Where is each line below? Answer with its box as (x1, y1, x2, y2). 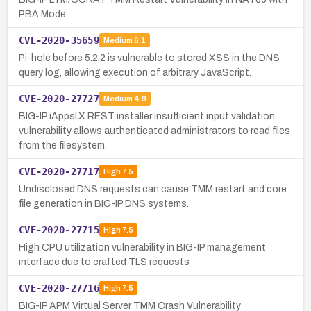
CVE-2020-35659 (19, 34, 99, 46)
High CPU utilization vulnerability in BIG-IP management (19, 242, 266, 253)
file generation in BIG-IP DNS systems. (19, 198, 189, 209)
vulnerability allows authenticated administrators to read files (19, 125, 290, 136)
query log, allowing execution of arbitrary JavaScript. (19, 67, 251, 78)
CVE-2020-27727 (19, 92, 99, 104)
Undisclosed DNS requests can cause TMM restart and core (19, 183, 287, 194)
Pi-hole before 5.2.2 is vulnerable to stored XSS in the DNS (19, 52, 280, 63)
